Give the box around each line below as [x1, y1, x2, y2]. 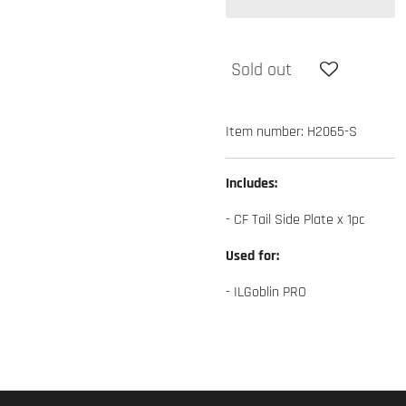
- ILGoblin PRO [226, 283, 306, 302]
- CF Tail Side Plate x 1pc [226, 210, 364, 229]
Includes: [226, 174, 277, 193]
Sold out [231, 58, 292, 82]
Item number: [226, 122, 304, 141]
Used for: [226, 246, 279, 266]
